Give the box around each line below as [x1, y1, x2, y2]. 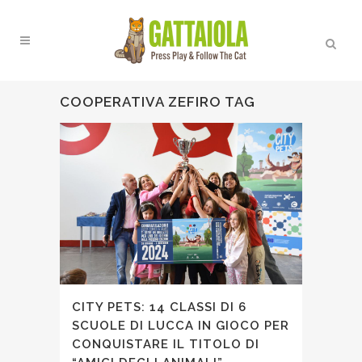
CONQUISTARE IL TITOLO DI [72, 337, 259, 351]
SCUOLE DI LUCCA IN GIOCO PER [72, 318, 289, 333]
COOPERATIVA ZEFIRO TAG [60, 94, 255, 110]
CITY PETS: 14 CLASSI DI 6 [72, 300, 246, 314]
